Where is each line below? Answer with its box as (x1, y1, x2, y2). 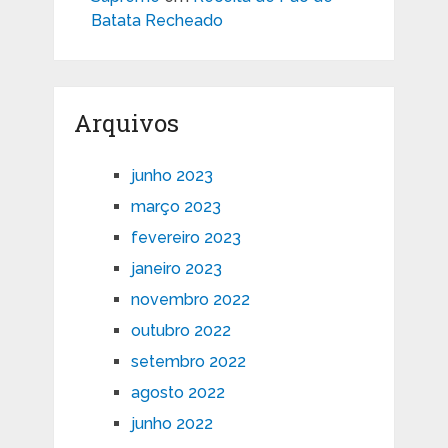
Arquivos (73, 107, 179, 140)
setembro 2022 (130, 352, 246, 372)
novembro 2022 (130, 290, 250, 310)
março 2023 (130, 197, 221, 217)
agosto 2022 (130, 383, 225, 403)
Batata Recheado (90, 11, 223, 31)
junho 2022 (130, 414, 213, 434)
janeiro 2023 (130, 259, 222, 279)
